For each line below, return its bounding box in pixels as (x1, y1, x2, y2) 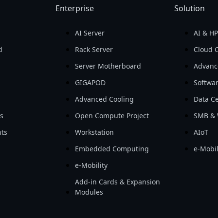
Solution (174, 3, 205, 14)
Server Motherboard (74, 61, 141, 71)
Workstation (74, 127, 114, 137)
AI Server (74, 28, 105, 38)
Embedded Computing (74, 144, 149, 154)
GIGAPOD (74, 78, 106, 88)
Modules (74, 187, 103, 197)
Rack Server (74, 45, 113, 54)
